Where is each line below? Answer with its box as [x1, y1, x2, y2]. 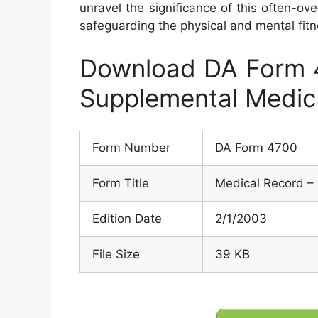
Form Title [92, 176, 149, 191]
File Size [92, 247, 140, 262]
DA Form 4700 [215, 141, 297, 155]
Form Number [92, 141, 170, 155]
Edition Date [92, 212, 162, 226]
